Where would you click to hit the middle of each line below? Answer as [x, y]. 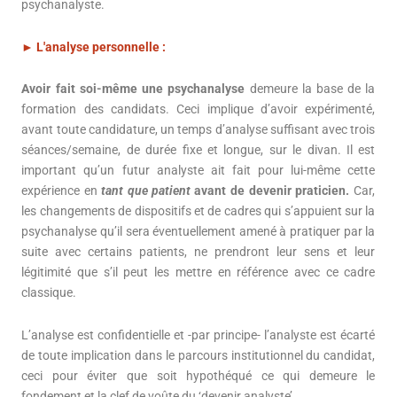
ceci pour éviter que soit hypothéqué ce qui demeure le [198, 375]
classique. [49, 293]
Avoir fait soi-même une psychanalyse [133, 89]
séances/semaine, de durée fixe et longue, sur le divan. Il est [198, 150]
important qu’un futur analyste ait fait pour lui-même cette [198, 171]
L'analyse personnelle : [103, 47]
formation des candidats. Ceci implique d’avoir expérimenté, [198, 109]
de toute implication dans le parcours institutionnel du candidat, [198, 355]
